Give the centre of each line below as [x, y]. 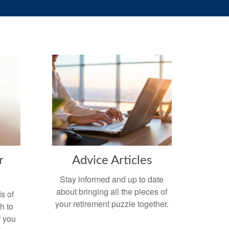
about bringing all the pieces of [112, 191]
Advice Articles [112, 160]
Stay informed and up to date [112, 179]
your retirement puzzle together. [112, 203]
